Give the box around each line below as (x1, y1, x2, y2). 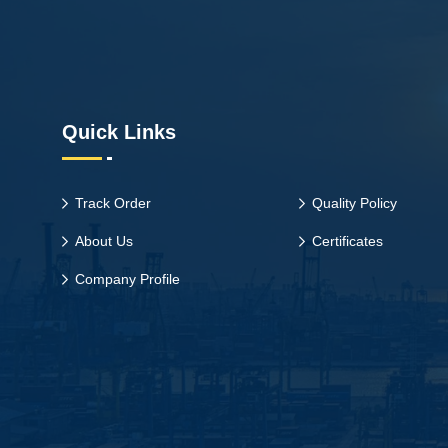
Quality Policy (312, 195, 398, 211)
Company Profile (75, 271, 180, 287)
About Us (75, 233, 133, 249)
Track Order (75, 195, 151, 211)
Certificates (312, 233, 384, 249)
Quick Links (62, 121, 176, 143)
